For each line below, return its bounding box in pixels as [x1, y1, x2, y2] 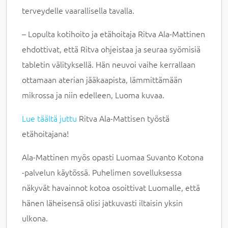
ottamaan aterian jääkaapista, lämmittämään [22, 73, 183, 85]
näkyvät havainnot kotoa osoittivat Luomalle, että [22, 181, 201, 193]
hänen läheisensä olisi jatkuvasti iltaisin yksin [22, 196, 183, 208]
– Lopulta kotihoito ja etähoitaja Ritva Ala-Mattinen [22, 27, 206, 39]
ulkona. [22, 212, 48, 223]
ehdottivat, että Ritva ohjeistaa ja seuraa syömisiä [22, 43, 201, 54]
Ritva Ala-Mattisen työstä [77, 112, 170, 124]
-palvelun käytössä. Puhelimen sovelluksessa [22, 166, 182, 178]
